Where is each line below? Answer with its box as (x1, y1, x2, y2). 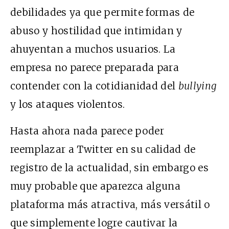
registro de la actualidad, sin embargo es (10, 161, 209, 174)
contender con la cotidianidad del (10, 79, 178, 92)
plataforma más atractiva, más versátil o (10, 198, 210, 211)
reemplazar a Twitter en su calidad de (10, 143, 196, 155)
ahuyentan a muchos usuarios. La (10, 42, 176, 55)
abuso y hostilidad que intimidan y (10, 24, 182, 37)
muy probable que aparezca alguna (10, 179, 180, 192)
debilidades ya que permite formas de (10, 6, 195, 18)
